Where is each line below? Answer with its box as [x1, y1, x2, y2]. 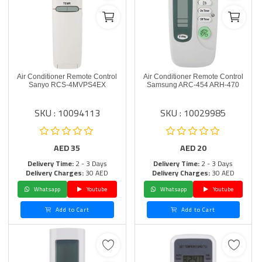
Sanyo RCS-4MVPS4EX [28, 81, 106, 89]
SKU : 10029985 [160, 104, 226, 122]
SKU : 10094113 [34, 104, 100, 122]
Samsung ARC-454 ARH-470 [147, 81, 240, 89]
